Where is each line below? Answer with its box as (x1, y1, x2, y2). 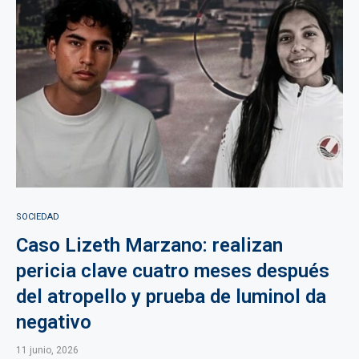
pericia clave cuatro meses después (16, 260, 329, 282)
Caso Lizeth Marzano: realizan (16, 234, 283, 256)
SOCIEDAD (16, 212, 59, 222)
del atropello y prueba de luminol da (16, 285, 326, 308)
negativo (16, 311, 91, 333)
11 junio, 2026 (16, 345, 79, 356)
